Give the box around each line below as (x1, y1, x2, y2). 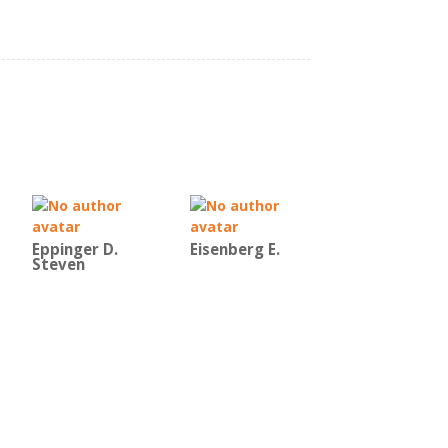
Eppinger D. (32, 239, 118, 260)
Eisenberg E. (190, 239, 280, 260)
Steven (32, 254, 85, 275)
